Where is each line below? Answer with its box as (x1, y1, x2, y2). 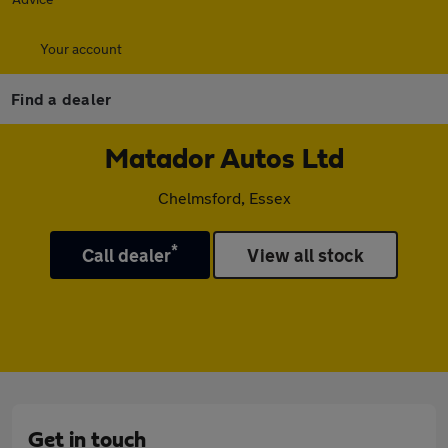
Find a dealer (11, 89, 112, 108)
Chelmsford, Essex (157, 188, 291, 207)
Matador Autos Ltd (104, 146, 344, 174)
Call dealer (81, 244, 172, 266)
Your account (40, 40, 122, 57)
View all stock (247, 244, 365, 266)
